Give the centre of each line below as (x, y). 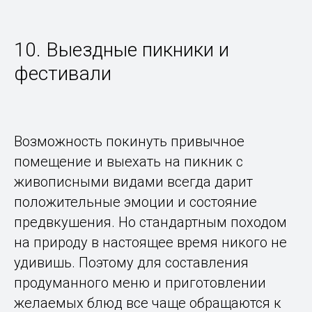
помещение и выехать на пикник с (128, 162)
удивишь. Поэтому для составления (131, 263)
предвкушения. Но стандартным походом (150, 223)
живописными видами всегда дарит (133, 182)
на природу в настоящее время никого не (150, 243)
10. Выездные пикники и (122, 50)
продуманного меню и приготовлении (140, 283)
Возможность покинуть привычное (129, 142)
